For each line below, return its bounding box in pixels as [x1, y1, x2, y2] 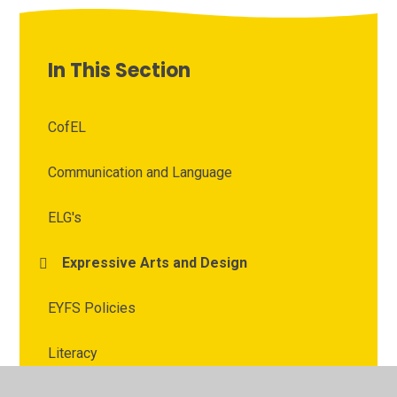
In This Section [48, 57, 191, 85]
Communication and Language [48, 164, 233, 182]
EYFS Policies [48, 300, 136, 317]
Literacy [48, 345, 98, 362]
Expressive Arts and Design [62, 254, 248, 272]
